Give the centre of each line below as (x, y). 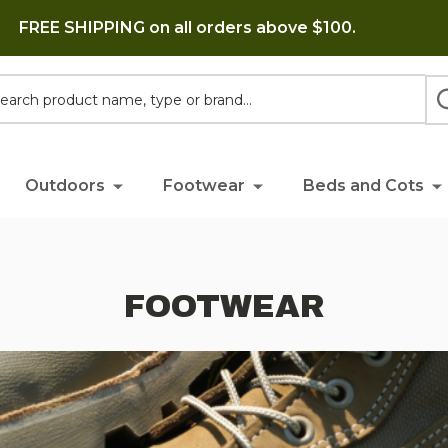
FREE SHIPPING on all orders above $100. (187, 27)
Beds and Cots (363, 185)
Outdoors (64, 185)
